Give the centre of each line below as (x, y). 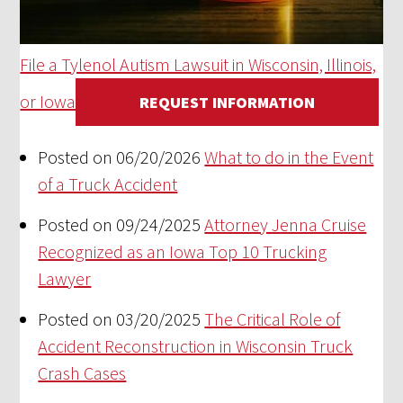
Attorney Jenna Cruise (286, 224)
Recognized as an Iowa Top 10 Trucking (183, 251)
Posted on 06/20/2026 (120, 157)
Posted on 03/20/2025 (120, 318)
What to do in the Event (289, 157)
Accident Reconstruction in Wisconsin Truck (196, 345)
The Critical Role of (273, 318)
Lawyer (65, 278)
